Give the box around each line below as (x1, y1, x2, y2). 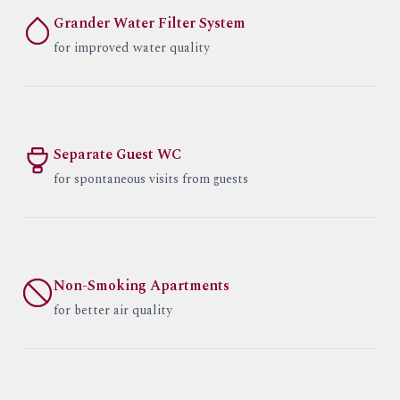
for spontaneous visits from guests (54, 170, 248, 189)
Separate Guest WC (54, 144, 181, 166)
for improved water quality (54, 38, 210, 58)
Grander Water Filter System (54, 12, 246, 35)
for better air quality (54, 301, 172, 321)
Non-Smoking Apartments (54, 275, 229, 297)
